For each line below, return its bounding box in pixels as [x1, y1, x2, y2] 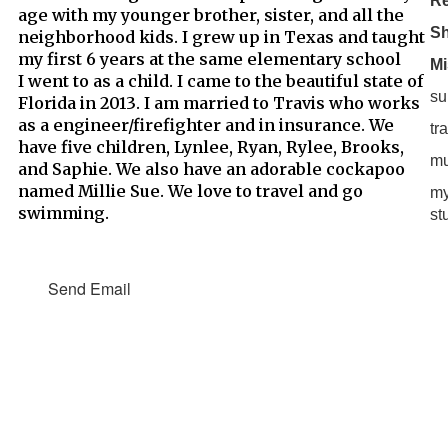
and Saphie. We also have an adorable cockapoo [18, 159, 406, 179]
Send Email [48, 277, 132, 300]
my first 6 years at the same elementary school [18, 49, 402, 69]
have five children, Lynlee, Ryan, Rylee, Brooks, [18, 137, 405, 157]
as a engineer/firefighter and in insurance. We [18, 115, 395, 135]
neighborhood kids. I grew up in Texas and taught [18, 27, 426, 47]
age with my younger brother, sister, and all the [18, 5, 405, 25]
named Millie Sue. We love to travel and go [18, 181, 364, 201]
